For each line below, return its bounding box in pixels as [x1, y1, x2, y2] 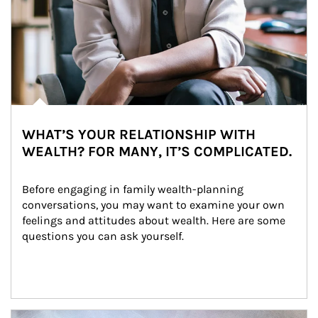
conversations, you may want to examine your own [22, 198, 287, 212]
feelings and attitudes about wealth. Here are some [22, 214, 288, 227]
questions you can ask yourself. [22, 229, 184, 243]
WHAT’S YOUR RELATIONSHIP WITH [22, 126, 256, 143]
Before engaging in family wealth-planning [22, 182, 246, 196]
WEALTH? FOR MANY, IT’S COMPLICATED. [22, 143, 292, 160]
